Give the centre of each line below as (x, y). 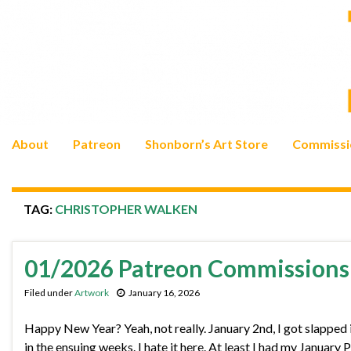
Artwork (92, 293)
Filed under (49, 293)
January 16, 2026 (164, 293)
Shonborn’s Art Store (206, 144)
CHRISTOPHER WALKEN (126, 209)
